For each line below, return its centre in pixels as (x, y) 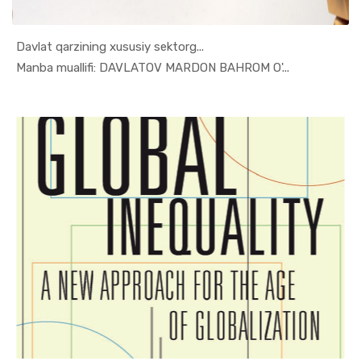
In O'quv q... (175, 66)
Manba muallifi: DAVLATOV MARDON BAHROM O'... (153, 68)
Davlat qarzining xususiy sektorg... (110, 47)
